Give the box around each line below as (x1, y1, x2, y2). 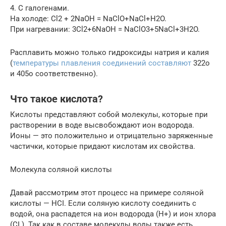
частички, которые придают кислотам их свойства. (10, 142, 195, 151)
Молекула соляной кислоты (10, 165, 112, 174)
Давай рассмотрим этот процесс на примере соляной (10, 188, 204, 197)
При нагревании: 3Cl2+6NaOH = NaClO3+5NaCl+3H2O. (10, 25, 200, 34)
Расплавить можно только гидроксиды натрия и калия (10, 48, 209, 57)
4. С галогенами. (10, 4, 69, 13)
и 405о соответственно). (10, 69, 98, 78)
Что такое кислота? (10, 93, 103, 105)
